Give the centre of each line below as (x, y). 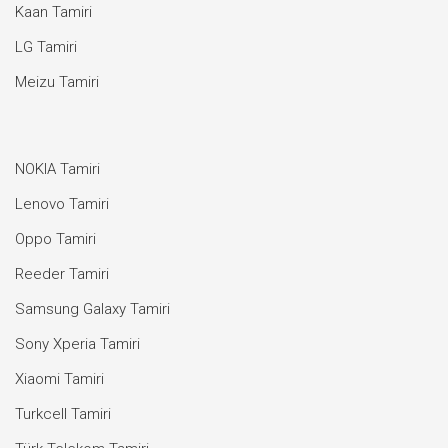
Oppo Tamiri (55, 239)
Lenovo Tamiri (62, 204)
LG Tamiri (46, 47)
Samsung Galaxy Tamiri (92, 309)
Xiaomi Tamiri (59, 379)
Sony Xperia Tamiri (77, 344)
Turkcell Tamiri (63, 414)
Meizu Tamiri (57, 82)
